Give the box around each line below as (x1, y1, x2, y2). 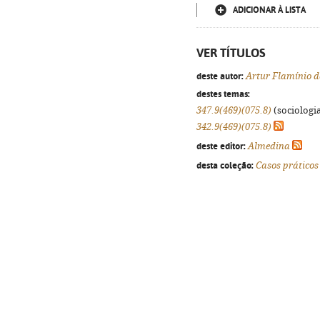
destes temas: (196, 88, 250, 99)
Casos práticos (256, 160, 319, 171)
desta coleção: (196, 159, 254, 171)
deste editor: (196, 140, 246, 151)
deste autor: (196, 70, 244, 81)
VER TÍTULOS (196, 46, 266, 60)
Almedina (248, 141, 290, 151)
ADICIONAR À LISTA (233, 5, 306, 15)
